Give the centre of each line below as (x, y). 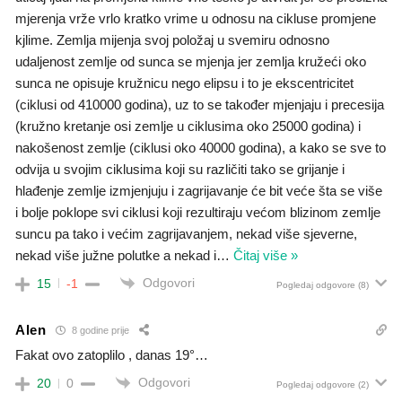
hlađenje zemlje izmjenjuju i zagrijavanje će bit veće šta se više (199, 190)
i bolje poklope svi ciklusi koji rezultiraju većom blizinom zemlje (198, 212)
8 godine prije (99, 331)
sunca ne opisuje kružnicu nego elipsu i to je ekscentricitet (184, 83)
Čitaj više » (266, 255)
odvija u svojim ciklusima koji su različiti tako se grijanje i (180, 169)
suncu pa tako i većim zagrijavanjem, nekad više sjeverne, (186, 233)
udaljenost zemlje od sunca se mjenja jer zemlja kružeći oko (191, 61)
